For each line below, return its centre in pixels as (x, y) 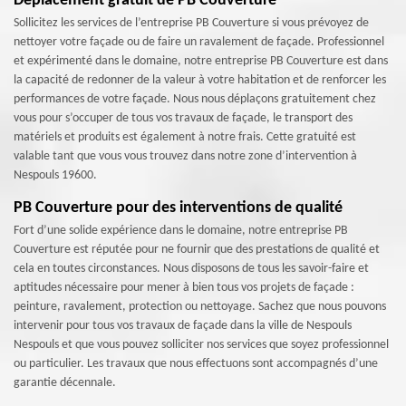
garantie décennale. (65, 383)
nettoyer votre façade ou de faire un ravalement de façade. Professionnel (199, 42)
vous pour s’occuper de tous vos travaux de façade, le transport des (183, 118)
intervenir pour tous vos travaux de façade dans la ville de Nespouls (183, 326)
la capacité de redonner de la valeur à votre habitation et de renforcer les (200, 80)
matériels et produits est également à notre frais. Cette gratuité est (185, 137)
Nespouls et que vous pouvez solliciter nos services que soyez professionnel (201, 345)
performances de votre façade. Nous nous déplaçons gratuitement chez (195, 99)
